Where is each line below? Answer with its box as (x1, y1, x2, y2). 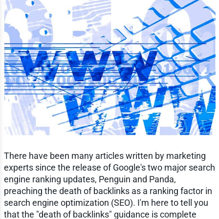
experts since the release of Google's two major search (3, 162, 215, 173)
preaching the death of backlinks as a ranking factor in (3, 185, 212, 196)
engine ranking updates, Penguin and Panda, (3, 174, 176, 184)
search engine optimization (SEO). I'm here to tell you (3, 197, 208, 208)
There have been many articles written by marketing (3, 150, 206, 161)
